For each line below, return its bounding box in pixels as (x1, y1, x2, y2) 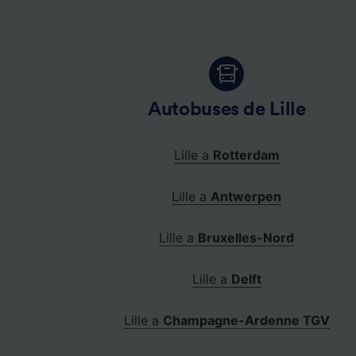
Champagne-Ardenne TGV (162, 312, 330, 329)
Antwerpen (211, 188, 282, 205)
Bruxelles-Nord (198, 230, 295, 246)
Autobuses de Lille (148, 100, 306, 120)
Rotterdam (212, 147, 280, 164)
